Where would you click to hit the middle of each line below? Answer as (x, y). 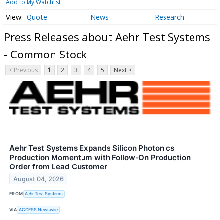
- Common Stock (45, 54)
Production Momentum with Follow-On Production (100, 157)
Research (169, 17)
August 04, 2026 (39, 179)
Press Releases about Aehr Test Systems (107, 37)
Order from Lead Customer (58, 166)
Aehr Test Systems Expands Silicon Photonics (92, 148)
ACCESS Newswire (39, 210)
